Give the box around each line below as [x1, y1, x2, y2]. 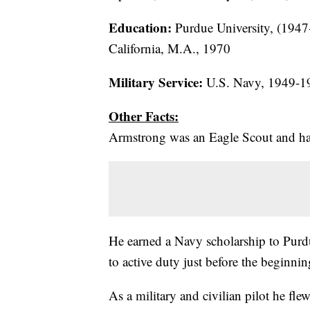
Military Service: [109, 73, 203, 91]
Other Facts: [109, 107, 179, 125]
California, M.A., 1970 [109, 39, 230, 57]
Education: [109, 18, 172, 37]
